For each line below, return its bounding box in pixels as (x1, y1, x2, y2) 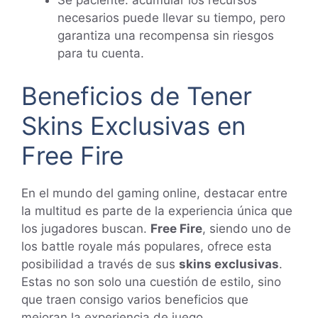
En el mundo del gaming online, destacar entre (21, 185, 287, 200)
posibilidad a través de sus (21, 256, 179, 271)
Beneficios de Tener (21, 80, 252, 111)
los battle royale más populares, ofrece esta (21, 238, 272, 253)
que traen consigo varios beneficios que (21, 292, 248, 307)
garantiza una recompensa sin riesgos (57, 28, 274, 43)
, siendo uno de (202, 221, 291, 236)
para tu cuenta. (57, 46, 144, 61)
